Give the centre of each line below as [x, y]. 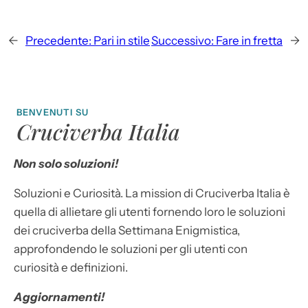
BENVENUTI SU [53, 112]
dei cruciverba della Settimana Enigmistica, [127, 230]
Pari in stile [122, 40]
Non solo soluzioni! [66, 163]
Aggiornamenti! [59, 297]
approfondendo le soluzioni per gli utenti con [131, 249]
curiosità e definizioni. [71, 267]
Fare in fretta [249, 40]
